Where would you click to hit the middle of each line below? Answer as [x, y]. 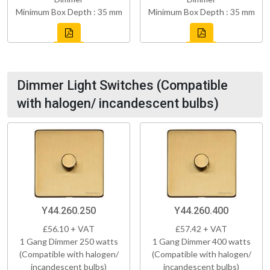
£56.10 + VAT [69, 228]
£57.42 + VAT [201, 228]
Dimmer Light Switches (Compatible [122, 85]
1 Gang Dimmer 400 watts [201, 241]
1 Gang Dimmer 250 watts [69, 241]
